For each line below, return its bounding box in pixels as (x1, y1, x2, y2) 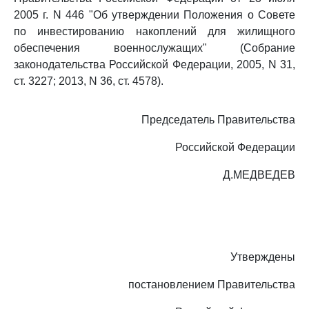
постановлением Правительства (128, 279, 295, 290)
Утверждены (230, 251, 295, 263)
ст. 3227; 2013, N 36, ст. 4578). (14, 75, 163, 87)
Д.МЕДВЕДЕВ (223, 169, 295, 181)
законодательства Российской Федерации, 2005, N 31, (14, 59, 295, 70)
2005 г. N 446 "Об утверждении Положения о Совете (14, 9, 295, 21)
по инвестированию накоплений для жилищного (14, 26, 295, 37)
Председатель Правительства (141, 114, 295, 126)
